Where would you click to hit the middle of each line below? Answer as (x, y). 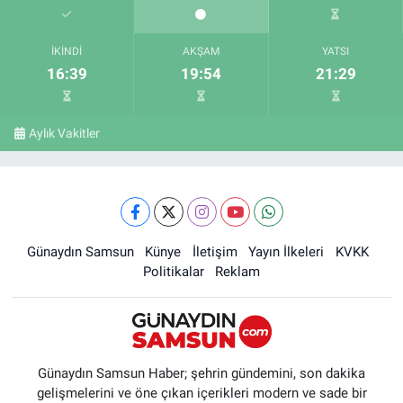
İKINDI (67, 51)
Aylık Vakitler (65, 133)
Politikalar (173, 271)
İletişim (215, 251)
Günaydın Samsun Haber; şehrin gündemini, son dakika (201, 373)
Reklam (238, 271)
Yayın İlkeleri (287, 251)
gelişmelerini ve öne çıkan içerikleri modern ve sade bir (201, 393)
